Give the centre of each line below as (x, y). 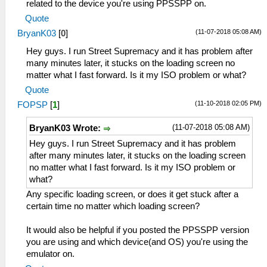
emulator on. (50, 254)
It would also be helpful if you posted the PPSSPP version (138, 230)
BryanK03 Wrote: (66, 128)
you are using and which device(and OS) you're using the (137, 242)
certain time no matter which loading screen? (113, 207)
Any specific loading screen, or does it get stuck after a (132, 195)
